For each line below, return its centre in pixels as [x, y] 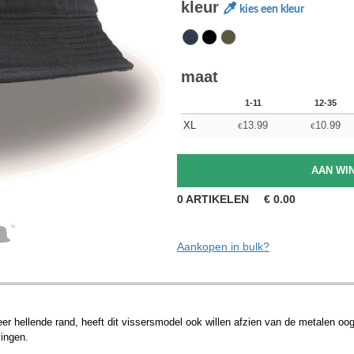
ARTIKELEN [218, 199]
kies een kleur [272, 9]
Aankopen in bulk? [223, 247]
